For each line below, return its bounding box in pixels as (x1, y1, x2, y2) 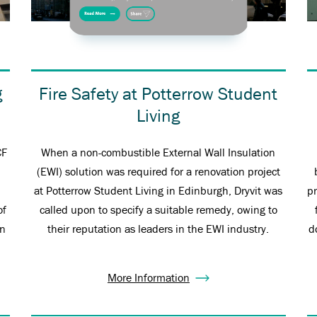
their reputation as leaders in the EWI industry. (47, 224, 270, 236)
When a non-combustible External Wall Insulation (41, 147, 276, 159)
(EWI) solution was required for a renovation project (36, 166, 280, 178)
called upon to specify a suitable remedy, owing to (39, 204, 277, 217)
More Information (107, 272, 190, 284)
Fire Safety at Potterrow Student (39, 85, 278, 103)
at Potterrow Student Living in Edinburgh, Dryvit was (34, 185, 283, 197)
